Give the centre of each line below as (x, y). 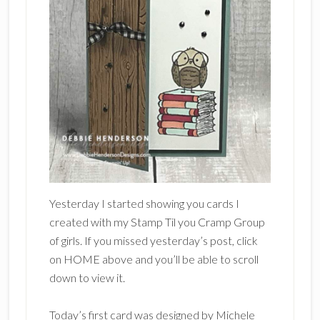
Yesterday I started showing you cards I (144, 203)
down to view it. (87, 277)
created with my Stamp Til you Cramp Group (157, 222)
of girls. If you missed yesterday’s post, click (153, 240)
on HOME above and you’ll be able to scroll (154, 259)
